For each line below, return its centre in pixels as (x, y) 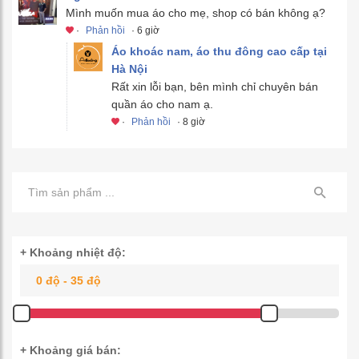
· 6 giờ (144, 30)
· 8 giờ (190, 121)
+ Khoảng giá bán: (71, 350)
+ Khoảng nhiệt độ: (73, 252)
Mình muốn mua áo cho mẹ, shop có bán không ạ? (196, 12)
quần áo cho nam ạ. (162, 104)
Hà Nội (129, 69)
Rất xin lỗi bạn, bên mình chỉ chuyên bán (215, 86)
